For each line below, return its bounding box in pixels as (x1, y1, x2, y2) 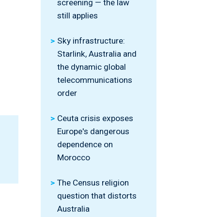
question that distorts (57, 191, 137, 201)
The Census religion (57, 178, 129, 187)
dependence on (57, 139, 113, 149)
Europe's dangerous (57, 126, 129, 136)
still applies (57, 11, 98, 20)
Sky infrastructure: (57, 36, 125, 46)
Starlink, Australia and (57, 49, 137, 59)
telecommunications (57, 75, 132, 85)
